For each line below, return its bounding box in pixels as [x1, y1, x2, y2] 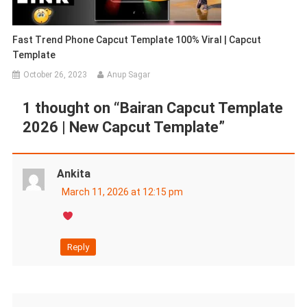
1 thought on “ [22, 99, 120, 117]
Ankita [56, 167, 90, 181]
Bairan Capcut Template [119, 99, 283, 117]
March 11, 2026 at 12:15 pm [61, 186, 183, 198]
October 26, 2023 [23, 70, 88, 80]
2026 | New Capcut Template [22, 119, 219, 136]
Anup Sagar [107, 70, 151, 80]
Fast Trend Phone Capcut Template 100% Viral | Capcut [12, 34, 262, 46]
